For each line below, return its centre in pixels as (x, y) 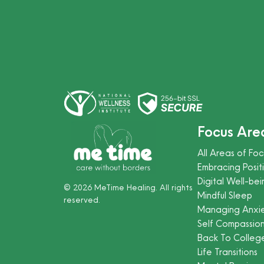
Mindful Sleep (225, 195)
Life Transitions (228, 252)
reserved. (82, 200)
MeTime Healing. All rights (142, 187)
